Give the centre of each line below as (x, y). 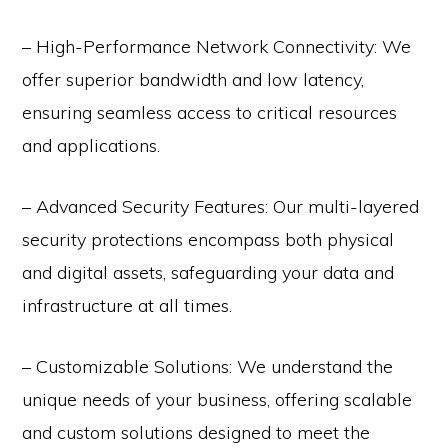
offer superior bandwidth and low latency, (193, 80)
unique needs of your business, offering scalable (217, 400)
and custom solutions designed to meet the (196, 433)
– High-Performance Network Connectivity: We (217, 47)
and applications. (91, 146)
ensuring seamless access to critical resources (210, 113)
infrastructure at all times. (127, 306)
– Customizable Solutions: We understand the (208, 367)
